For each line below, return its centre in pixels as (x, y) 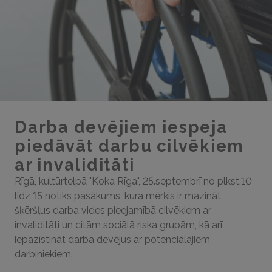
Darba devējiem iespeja (121, 127)
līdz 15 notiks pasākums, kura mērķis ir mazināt (118, 196)
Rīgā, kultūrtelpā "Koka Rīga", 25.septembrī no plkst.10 (133, 181)
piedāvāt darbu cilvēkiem (129, 146)
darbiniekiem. (45, 254)
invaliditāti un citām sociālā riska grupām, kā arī (118, 225)
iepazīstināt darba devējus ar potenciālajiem (112, 240)
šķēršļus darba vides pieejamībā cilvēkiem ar (113, 210)
